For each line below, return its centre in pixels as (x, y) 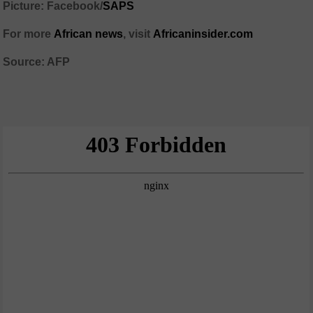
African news (89, 34)
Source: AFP (37, 62)
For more (29, 34)
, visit (138, 34)
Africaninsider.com (203, 34)
